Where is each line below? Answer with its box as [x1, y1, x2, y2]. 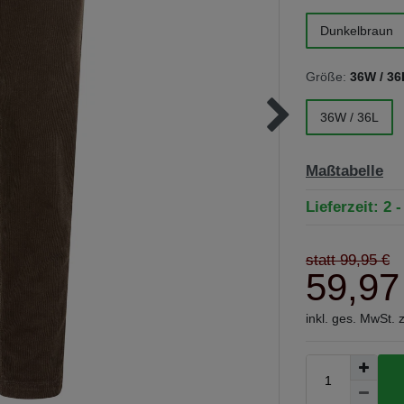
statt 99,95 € [306, 252, 390, 269]
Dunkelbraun [320, 23, 393, 38]
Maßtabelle [306, 162, 383, 179]
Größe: [306, 69, 346, 84]
